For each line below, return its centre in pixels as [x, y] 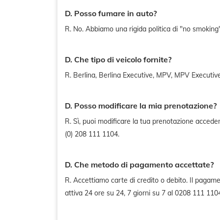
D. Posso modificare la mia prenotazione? [141, 106]
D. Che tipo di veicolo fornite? [118, 59]
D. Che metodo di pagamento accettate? [139, 165]
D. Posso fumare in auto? [111, 13]
